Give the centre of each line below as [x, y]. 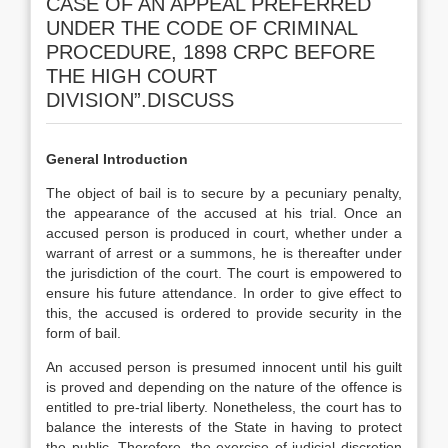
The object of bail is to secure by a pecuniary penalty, [224, 193]
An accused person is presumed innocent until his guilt [224, 367]
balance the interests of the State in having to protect [224, 427]
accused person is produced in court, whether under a [224, 233]
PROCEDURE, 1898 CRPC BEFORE [210, 52]
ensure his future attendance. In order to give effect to [224, 293]
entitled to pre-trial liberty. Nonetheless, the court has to [224, 407]
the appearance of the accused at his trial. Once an [224, 213]
